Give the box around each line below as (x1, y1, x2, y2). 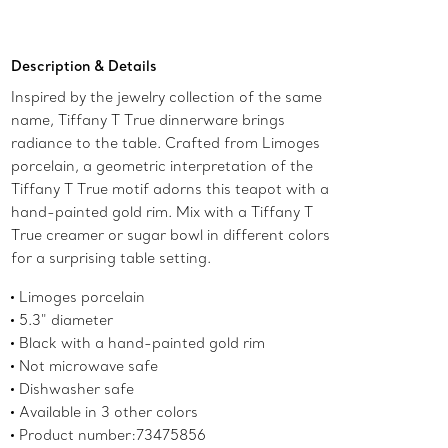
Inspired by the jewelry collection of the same (11, 88, 323, 107)
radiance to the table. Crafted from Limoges (11, 134, 321, 153)
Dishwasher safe (19, 380, 135, 399)
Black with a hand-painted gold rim (19, 334, 266, 353)
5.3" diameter (19, 311, 114, 330)
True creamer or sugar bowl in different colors (11, 226, 331, 245)
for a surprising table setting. (11, 249, 212, 268)
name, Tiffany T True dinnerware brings (11, 111, 286, 130)
